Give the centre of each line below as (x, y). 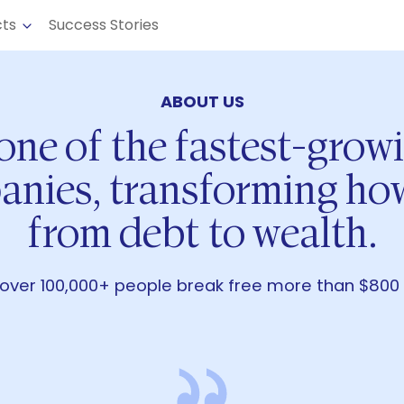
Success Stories (104, 25)
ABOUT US (202, 101)
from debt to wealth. (202, 236)
